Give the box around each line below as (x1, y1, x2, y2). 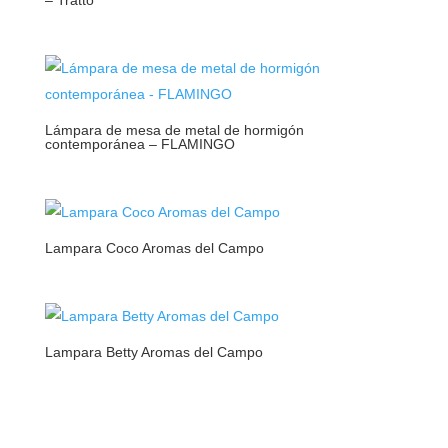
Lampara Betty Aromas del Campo (44, 344, 263, 361)
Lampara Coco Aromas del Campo (44, 239, 264, 256)
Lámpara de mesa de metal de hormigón (44, 121, 304, 138)
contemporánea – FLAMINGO (44, 135, 235, 152)
